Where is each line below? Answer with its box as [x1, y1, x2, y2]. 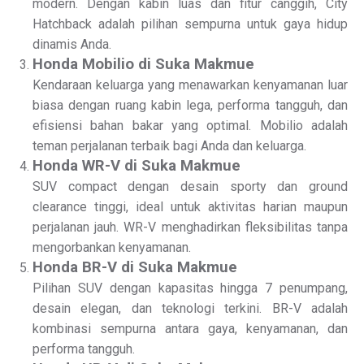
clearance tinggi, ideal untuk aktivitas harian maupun [32, 199, 348, 214]
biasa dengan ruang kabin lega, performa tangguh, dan [32, 97, 348, 113]
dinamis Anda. [32, 37, 111, 52]
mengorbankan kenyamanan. [32, 240, 191, 255]
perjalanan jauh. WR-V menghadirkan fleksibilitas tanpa [32, 219, 348, 235]
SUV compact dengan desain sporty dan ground [32, 179, 348, 194]
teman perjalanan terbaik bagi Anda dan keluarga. [32, 138, 306, 154]
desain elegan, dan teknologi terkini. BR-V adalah [32, 301, 348, 316]
